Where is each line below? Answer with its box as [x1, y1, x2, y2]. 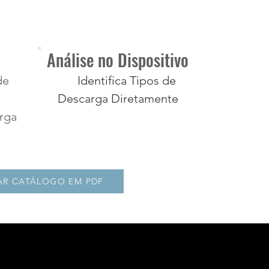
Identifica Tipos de [59, 73, 176, 88]
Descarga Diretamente [57, 91, 178, 106]
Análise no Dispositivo [47, 47, 189, 72]
